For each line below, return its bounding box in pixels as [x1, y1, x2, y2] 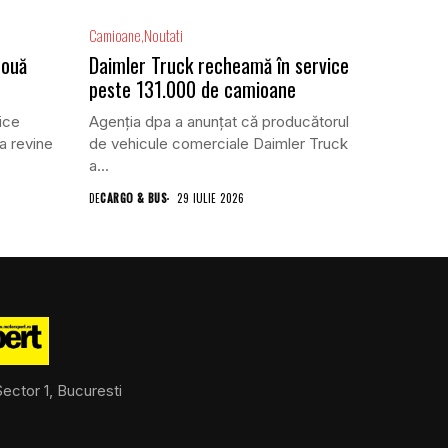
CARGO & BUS [100, 190, 168, 207]
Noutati [143, 24, 183, 47]
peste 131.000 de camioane [88, 74, 296, 105]
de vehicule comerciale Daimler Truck [88, 134, 348, 154]
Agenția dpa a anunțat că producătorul [88, 112, 349, 132]
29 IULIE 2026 [177, 190, 244, 207]
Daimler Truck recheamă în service [88, 50, 349, 81]
